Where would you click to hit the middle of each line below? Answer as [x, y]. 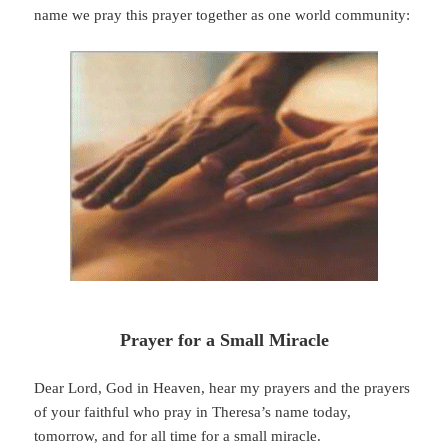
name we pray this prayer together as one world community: [222, 15]
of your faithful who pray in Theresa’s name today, [193, 412]
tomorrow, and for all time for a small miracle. [178, 436]
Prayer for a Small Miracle [224, 340]
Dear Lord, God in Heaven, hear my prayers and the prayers [222, 388]
